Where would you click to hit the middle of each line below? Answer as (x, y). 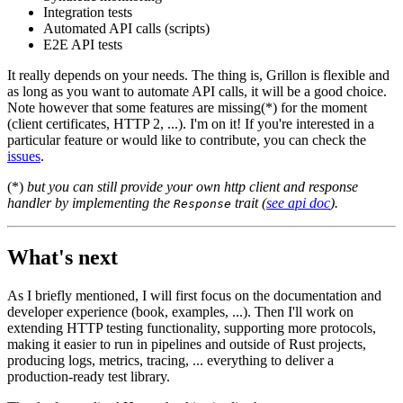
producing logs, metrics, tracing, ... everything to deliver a (170, 360)
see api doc (298, 202)
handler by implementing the (90, 202)
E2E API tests (83, 44)
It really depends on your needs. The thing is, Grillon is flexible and (198, 75)
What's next (63, 257)
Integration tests (88, 12)
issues (24, 156)
